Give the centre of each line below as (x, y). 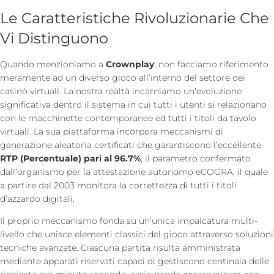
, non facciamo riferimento (211, 64)
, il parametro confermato (196, 158)
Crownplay (130, 64)
